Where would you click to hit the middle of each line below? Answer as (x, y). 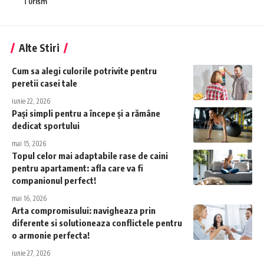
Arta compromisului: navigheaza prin (84, 210)
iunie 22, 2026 (31, 101)
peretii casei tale (44, 83)
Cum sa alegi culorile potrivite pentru (84, 70)
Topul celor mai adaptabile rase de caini (90, 155)
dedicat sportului (46, 125)
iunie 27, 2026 (31, 253)
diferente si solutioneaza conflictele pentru (97, 222)
